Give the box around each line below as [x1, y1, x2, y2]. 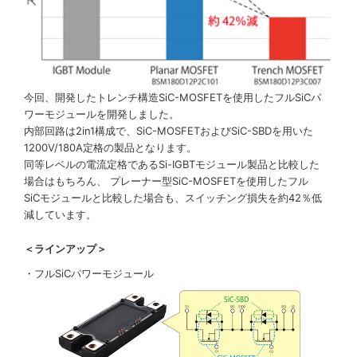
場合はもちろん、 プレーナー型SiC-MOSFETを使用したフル [24, 175, 308, 188]
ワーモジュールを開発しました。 [24, 108, 179, 121]
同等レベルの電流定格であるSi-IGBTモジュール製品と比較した [24, 158, 320, 171]
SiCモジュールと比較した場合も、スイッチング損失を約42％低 [24, 191, 322, 205]
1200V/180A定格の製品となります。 [24, 141, 197, 155]
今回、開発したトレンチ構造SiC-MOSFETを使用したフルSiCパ [24, 91, 321, 104]
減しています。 [24, 208, 96, 222]
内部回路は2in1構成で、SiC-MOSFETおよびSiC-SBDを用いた [24, 124, 313, 138]
